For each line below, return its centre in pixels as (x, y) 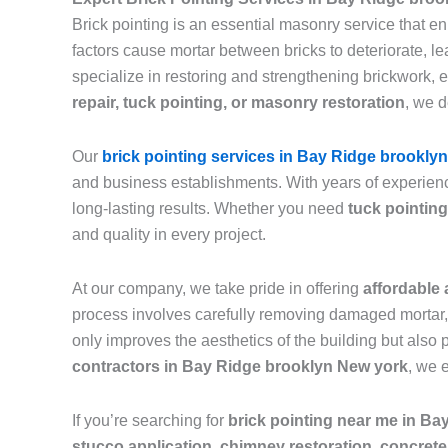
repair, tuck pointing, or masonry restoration (238, 103)
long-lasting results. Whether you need (210, 209)
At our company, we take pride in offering (217, 289)
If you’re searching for (150, 421)
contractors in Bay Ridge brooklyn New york (240, 367)
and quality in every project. (169, 235)
